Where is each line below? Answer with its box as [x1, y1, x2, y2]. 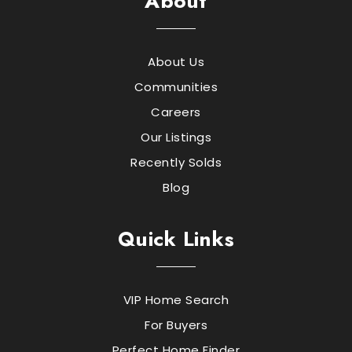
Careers [151, 103, 201, 120]
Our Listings [141, 128, 211, 145]
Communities [134, 78, 218, 95]
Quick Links [118, 223, 234, 254]
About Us [148, 53, 204, 70]
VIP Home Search [123, 291, 229, 308]
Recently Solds [130, 153, 222, 170]
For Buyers [145, 316, 207, 333]
